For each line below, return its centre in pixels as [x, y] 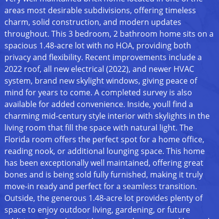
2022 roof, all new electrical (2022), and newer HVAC [99, 69]
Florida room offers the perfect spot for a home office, [104, 139]
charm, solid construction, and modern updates [93, 22]
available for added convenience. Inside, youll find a [99, 104]
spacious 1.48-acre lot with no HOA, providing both [98, 45]
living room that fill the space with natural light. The [99, 127]
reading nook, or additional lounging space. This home [104, 151]
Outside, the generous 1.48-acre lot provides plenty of [103, 198]
